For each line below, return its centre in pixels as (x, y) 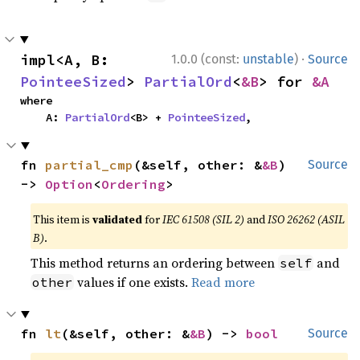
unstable (268, 59)
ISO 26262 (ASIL (307, 219)
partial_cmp (90, 164)
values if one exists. (133, 282)
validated (118, 219)
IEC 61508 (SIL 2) (204, 219)
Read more (223, 282)
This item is (63, 219)
